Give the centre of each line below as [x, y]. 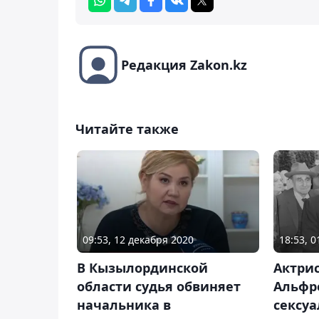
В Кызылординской [142, 268]
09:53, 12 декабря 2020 [138, 240]
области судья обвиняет [159, 287]
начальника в [124, 305]
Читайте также [127, 129]
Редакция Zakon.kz [184, 64]
